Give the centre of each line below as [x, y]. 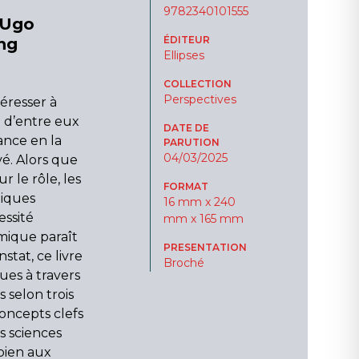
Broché [184, 263]
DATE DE [186, 128]
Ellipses [184, 55]
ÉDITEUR [186, 40]
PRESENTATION [205, 247]
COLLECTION [197, 84]
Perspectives [200, 99]
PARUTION [191, 142]
